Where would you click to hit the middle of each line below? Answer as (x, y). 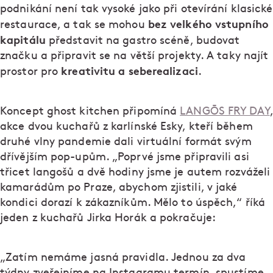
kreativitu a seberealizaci (129, 71)
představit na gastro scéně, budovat (143, 41)
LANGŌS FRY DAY (225, 112)
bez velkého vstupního (208, 24)
